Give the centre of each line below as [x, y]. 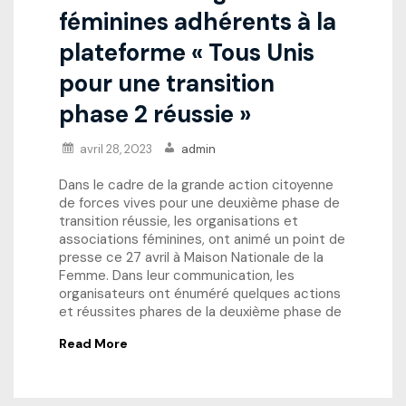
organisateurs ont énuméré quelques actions [200, 293]
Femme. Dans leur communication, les [177, 275]
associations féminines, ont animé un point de [202, 239]
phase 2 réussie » [155, 114]
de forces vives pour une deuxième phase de [199, 203]
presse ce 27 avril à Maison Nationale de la [191, 257]
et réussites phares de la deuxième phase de [200, 311]
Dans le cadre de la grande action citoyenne [196, 184]
